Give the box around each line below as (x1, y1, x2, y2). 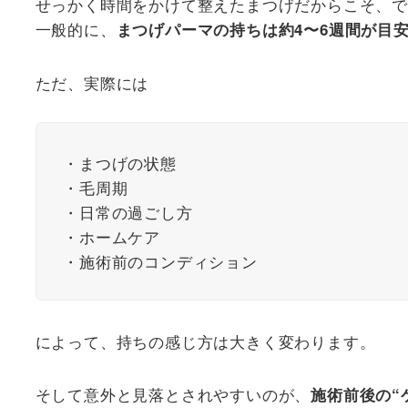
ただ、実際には (35, 70, 149, 94)
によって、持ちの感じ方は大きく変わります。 (35, 329, 376, 352)
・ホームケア (63, 224, 160, 248)
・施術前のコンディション (63, 249, 258, 272)
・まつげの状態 (63, 150, 177, 174)
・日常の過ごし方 (63, 199, 193, 223)
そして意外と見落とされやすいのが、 (35, 382, 311, 405)
